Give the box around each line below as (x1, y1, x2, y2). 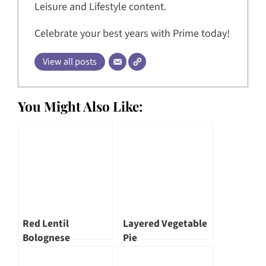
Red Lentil (23, 216, 69, 232)
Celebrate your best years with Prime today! (34, 26, 230, 42)
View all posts (43, 55, 97, 69)
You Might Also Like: (18, 97, 143, 116)
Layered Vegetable (123, 216, 207, 232)
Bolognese (23, 230, 70, 246)
